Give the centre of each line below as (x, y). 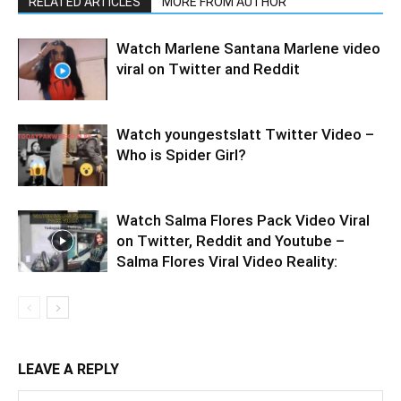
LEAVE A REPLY (68, 369)
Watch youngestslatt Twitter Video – (245, 134)
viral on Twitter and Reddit (208, 69)
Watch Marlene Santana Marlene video (248, 48)
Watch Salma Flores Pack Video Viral (243, 220)
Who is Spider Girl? (181, 155)
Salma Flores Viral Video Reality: (227, 261)
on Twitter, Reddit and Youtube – (230, 241)
